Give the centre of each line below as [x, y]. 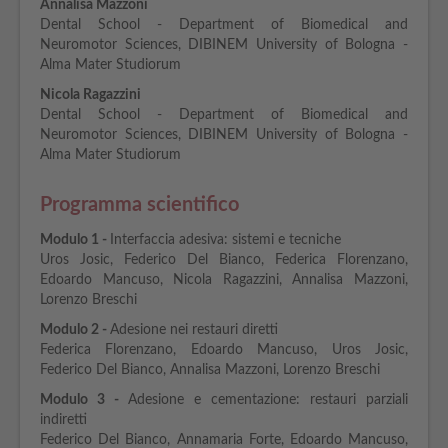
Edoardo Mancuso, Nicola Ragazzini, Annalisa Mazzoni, [224, 280]
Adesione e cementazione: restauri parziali [268, 400]
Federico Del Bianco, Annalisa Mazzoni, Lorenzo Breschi [210, 370]
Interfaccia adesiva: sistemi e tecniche [225, 240]
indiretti [63, 420]
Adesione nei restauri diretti [194, 330]
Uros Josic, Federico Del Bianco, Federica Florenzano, [224, 260]
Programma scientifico [139, 205]
